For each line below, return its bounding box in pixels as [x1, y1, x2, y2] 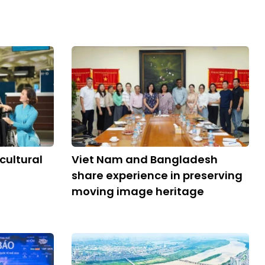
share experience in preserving [72, 168, 243, 183]
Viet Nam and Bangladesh [72, 152, 218, 167]
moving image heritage [72, 184, 204, 199]
